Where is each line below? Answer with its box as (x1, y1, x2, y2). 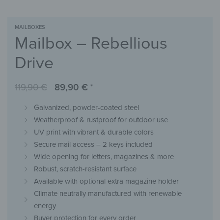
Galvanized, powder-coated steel (33, 103, 139, 112)
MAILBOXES (15, 24, 45, 30)
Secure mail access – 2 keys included (33, 139, 153, 149)
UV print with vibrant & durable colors (33, 127, 154, 137)
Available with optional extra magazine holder (33, 176, 179, 186)
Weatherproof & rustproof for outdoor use (33, 115, 168, 124)
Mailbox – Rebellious (15, 33, 167, 54)
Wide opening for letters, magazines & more (33, 152, 174, 161)
